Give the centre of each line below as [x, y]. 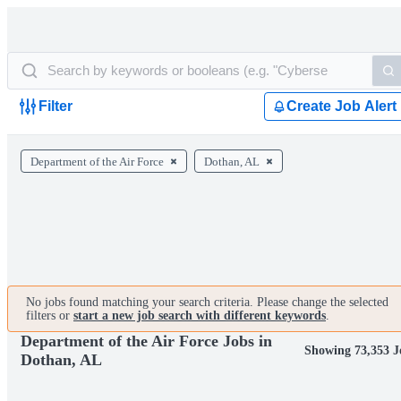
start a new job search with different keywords [200, 316]
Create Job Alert [341, 106]
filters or [50, 316]
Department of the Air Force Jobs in [146, 341]
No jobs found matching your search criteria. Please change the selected [207, 302]
